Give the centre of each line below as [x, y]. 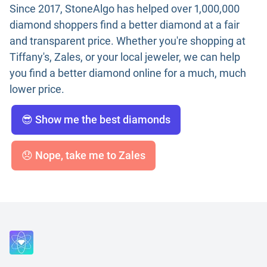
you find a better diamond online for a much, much [128, 73]
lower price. [37, 89]
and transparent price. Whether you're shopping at [128, 41]
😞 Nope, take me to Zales [83, 156]
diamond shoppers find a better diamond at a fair [125, 25]
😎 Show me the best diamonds [96, 120]
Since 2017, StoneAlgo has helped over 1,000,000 [125, 9]
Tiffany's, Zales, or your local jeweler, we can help [125, 57]
